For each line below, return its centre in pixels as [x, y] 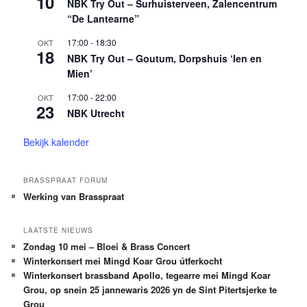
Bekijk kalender [57, 142]
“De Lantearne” [103, 18]
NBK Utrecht [96, 113]
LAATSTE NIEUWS [59, 231]
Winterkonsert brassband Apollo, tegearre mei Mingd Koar [147, 275]
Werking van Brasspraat [74, 196]
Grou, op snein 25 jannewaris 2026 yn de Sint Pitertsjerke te [150, 290]
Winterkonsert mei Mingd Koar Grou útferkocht [123, 261]
